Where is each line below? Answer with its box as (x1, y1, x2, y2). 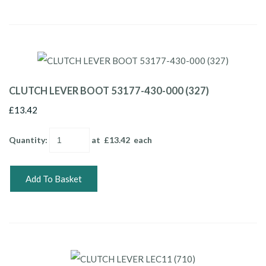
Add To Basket (26, 173, 82, 184)
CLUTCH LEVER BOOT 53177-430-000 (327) (9, 84, 209, 97)
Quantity (9, 134, 45, 145)
